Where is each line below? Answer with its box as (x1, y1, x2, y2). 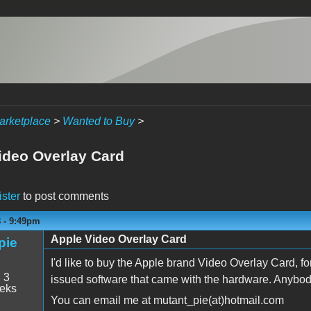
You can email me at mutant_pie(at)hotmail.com (50, 294, 284, 306)
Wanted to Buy (62, 115, 135, 127)
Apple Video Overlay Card (50, 233, 187, 245)
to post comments (19, 190, 109, 202)
